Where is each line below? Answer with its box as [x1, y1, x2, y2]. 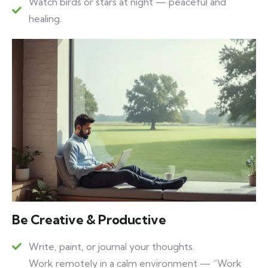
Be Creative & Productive [12, 211, 166, 228]
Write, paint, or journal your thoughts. [29, 240, 194, 252]
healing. [29, 13, 62, 25]
